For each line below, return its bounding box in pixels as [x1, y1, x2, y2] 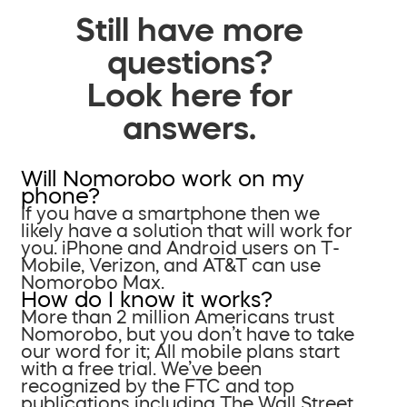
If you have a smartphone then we [21, 203, 320, 223]
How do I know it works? [21, 288, 273, 311]
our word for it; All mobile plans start [21, 342, 340, 361]
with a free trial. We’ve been [21, 359, 262, 378]
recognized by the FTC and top [21, 376, 294, 395]
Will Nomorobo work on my [21, 167, 304, 190]
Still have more [75, 12, 303, 45]
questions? [106, 45, 273, 78]
